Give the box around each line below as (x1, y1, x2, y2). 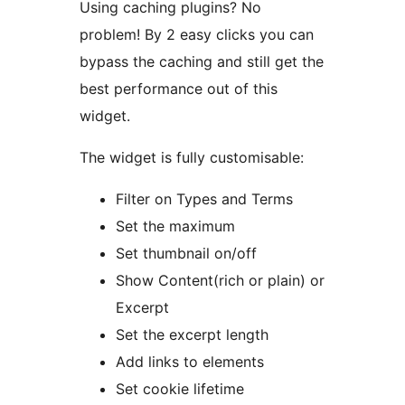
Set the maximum (116, 217, 235, 236)
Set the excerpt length (116, 325, 268, 344)
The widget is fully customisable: (80, 148, 304, 167)
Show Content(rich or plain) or (116, 271, 325, 290)
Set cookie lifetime (116, 380, 244, 399)
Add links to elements (116, 353, 264, 372)
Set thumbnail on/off (116, 244, 257, 263)
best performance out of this (80, 80, 278, 99)
